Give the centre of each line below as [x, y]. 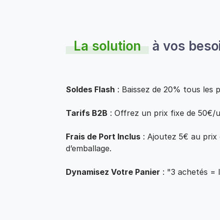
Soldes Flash [90, 90]
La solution [107, 46]
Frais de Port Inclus [103, 137]
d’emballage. [89, 149]
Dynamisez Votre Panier [113, 172]
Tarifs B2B [87, 113]
